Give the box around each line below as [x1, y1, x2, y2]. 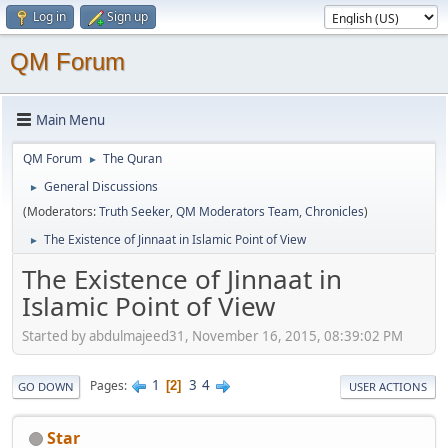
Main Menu [36, 110, 105, 129]
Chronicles [305, 203, 364, 220]
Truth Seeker [99, 203, 170, 220]
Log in [33, 8, 66, 25]
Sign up [107, 8, 148, 25]
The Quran [103, 150, 162, 167]
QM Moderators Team [176, 203, 299, 220]
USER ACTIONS [349, 378, 427, 394]
